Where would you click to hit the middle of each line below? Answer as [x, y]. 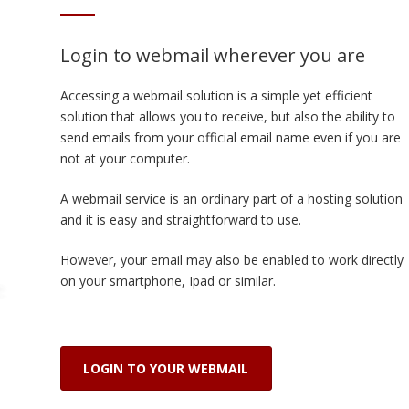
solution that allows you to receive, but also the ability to [227, 116]
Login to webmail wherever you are [212, 55]
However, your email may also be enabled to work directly [231, 259]
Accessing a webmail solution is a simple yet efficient [216, 95]
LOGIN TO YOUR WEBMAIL [166, 368]
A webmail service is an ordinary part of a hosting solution [231, 198]
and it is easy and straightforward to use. [180, 219]
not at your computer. [125, 158]
